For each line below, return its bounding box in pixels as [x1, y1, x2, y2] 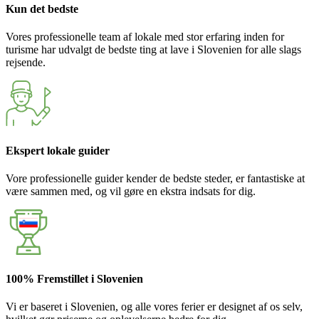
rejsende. [6, 56, 46, 69]
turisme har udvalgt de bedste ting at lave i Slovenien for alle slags [6, 43, 301, 56]
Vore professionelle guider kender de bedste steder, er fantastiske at [6, 172, 305, 184]
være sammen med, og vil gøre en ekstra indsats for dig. [6, 184, 256, 197]
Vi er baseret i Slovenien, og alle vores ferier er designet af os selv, [6, 300, 303, 313]
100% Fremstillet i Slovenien [6, 273, 143, 286]
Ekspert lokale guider [6, 144, 110, 157]
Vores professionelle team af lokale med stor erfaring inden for [6, 31, 284, 43]
